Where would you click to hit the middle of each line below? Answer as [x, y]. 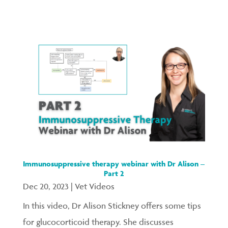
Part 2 [114, 173]
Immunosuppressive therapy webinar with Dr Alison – [114, 163]
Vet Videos [94, 186]
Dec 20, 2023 [46, 186]
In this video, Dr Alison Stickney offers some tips [112, 205]
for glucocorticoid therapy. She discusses [98, 222]
